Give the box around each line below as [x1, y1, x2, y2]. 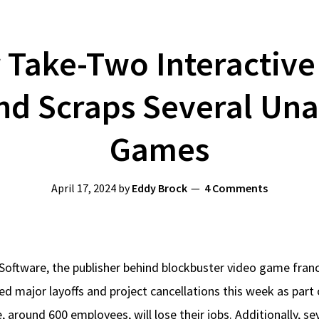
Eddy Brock [132, 180, 187, 195]
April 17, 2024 [51, 180, 116, 195]
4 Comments [204, 180, 268, 195]
